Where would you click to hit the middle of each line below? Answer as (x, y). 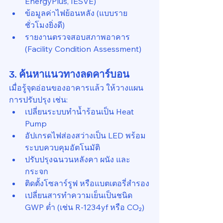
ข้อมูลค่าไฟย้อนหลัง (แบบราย (76, 13)
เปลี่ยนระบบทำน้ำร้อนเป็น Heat (80, 111)
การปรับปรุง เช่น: (38, 100)
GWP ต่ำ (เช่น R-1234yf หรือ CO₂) (85, 207)
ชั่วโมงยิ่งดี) (45, 25)
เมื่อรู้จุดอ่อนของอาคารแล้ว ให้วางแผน (76, 88)
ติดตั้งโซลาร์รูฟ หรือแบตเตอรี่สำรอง (87, 183)
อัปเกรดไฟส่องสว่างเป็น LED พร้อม (85, 135)
